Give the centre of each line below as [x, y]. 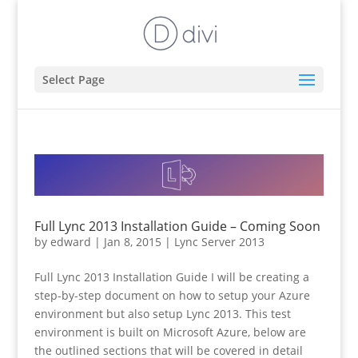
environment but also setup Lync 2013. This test [162, 313]
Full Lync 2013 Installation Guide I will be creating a [171, 276]
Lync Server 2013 [219, 241]
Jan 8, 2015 [132, 241]
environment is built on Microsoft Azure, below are [170, 332]
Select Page [73, 80]
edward [70, 241]
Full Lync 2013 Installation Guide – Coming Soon [177, 226]
